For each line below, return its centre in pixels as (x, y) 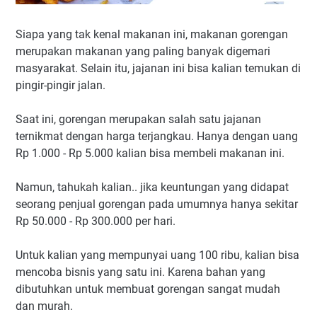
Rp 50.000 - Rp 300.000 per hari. (96, 221)
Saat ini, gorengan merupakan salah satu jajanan (138, 120)
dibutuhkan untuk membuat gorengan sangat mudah (148, 289)
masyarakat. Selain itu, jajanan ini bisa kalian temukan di (158, 69)
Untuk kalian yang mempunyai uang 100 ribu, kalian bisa (157, 255)
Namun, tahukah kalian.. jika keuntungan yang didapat (152, 188)
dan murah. (44, 306)
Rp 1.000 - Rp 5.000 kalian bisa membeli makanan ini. (150, 154)
